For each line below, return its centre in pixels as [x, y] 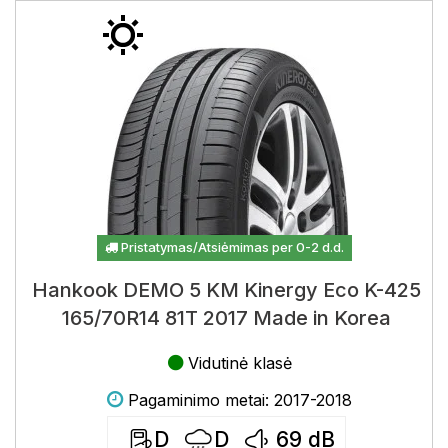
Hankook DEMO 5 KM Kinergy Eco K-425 [226, 290]
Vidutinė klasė [239, 363]
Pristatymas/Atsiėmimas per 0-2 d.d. [230, 247]
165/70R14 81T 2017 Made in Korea [226, 318]
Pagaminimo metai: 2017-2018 [239, 400]
